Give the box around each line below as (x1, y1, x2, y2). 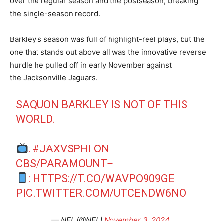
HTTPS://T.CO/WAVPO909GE (33, 172, 175, 184)
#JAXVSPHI (33, 142, 92, 155)
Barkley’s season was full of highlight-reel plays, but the (10, 34, 205, 44)
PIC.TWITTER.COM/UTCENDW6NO (16, 186, 187, 199)
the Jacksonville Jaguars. (10, 73, 98, 82)
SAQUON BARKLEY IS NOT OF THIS (16, 98, 188, 110)
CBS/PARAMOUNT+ (16, 157, 113, 170)
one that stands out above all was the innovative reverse (10, 47, 206, 57)
